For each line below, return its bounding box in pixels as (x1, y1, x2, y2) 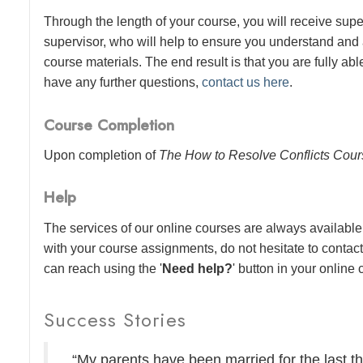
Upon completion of (44, 148, 160, 163)
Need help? (162, 261, 233, 275)
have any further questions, (44, 75, 203, 90)
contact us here (202, 75, 290, 90)
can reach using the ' (44, 261, 163, 275)
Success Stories (44, 305, 187, 334)
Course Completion (44, 113, 175, 136)
